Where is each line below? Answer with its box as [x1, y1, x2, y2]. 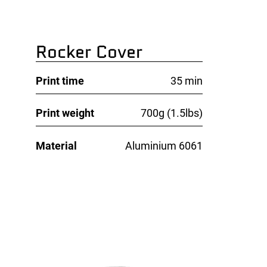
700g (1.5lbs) [140, 107, 203, 120]
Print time [35, 74, 84, 88]
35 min [170, 74, 203, 88]
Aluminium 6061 [125, 139, 203, 152]
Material [35, 139, 77, 152]
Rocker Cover [35, 39, 142, 65]
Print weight [35, 107, 94, 120]
